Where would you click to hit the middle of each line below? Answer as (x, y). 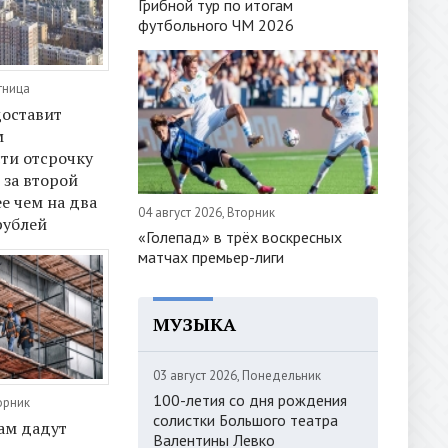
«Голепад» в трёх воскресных (240, 236)
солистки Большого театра (245, 419)
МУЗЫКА (194, 323)
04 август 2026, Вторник (206, 212)
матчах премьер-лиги (211, 256)
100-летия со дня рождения (250, 399)
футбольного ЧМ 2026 (216, 24)
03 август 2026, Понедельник (237, 375)
